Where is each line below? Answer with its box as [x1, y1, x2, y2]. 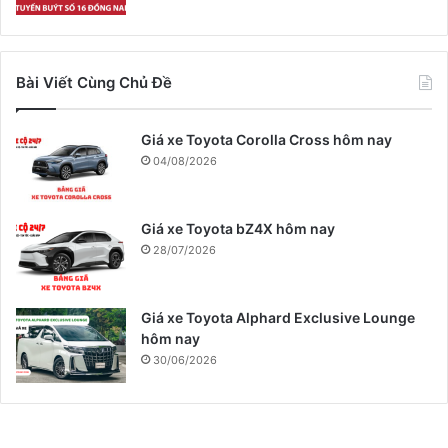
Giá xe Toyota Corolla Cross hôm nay [141, 130, 392, 148]
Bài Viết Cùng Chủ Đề [16, 72, 172, 92]
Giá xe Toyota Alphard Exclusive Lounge [141, 308, 415, 326]
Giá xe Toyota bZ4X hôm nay [141, 219, 335, 237]
